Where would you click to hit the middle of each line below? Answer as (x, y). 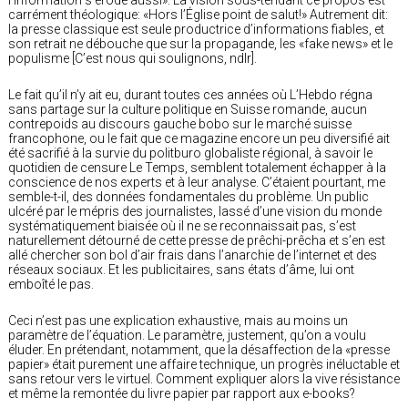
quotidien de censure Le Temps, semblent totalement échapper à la (197, 167)
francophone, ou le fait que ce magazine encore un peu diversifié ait (199, 138)
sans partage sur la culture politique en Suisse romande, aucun (188, 109)
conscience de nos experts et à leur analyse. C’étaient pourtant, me (197, 182)
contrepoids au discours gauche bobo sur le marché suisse (180, 123)
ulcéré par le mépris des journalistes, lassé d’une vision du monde (195, 211)
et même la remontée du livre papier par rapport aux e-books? (182, 393)
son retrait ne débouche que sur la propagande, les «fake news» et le (200, 43)
